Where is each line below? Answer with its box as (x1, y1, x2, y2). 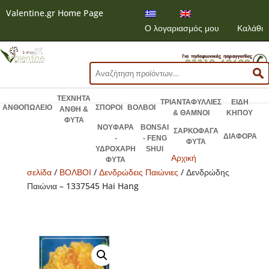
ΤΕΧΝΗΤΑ (57, 94, 91, 103)
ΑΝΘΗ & (59, 105, 88, 114)
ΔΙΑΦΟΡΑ (223, 132, 257, 141)
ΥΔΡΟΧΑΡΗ (95, 145, 136, 154)
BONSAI (141, 123, 169, 132)
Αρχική (171, 152, 196, 164)
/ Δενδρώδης (178, 166, 229, 178)
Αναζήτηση (89, 62, 131, 74)
